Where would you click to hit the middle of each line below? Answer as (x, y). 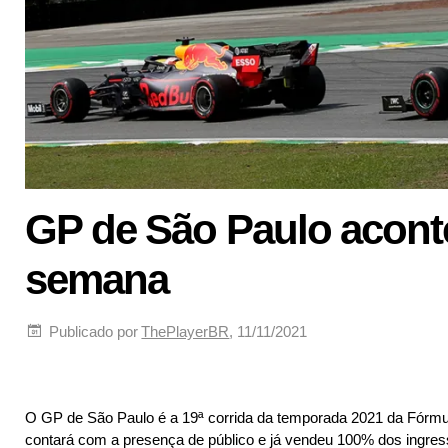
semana (96, 279)
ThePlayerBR (185, 331)
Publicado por (93, 331)
